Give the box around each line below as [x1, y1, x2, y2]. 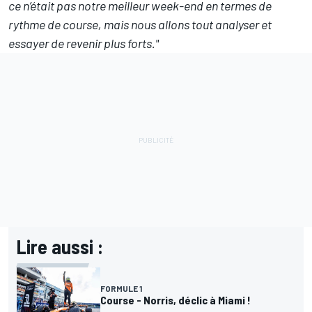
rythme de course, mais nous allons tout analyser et [8, 16, 272, 32]
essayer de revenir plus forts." [8, 35, 159, 51]
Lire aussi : [17, 234, 103, 258]
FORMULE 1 [100, 283, 142, 293]
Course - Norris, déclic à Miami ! [100, 292, 251, 306]
